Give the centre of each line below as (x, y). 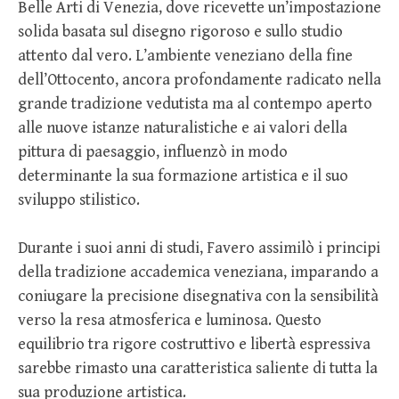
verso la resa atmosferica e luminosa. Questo (170, 321)
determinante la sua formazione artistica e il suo (183, 176)
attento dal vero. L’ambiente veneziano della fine (185, 56)
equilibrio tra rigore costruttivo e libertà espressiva (194, 345)
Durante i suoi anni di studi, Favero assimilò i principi (199, 248)
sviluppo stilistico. (79, 200)
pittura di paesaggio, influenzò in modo (153, 152)
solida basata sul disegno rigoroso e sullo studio (180, 32)
